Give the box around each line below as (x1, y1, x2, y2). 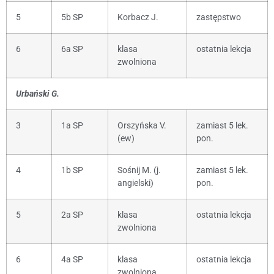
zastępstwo (196, 12, 241, 23)
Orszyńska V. (117, 120, 166, 131)
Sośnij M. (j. (117, 165, 161, 176)
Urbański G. (16, 88, 59, 99)
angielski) (117, 177, 154, 188)
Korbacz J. (117, 12, 158, 23)
